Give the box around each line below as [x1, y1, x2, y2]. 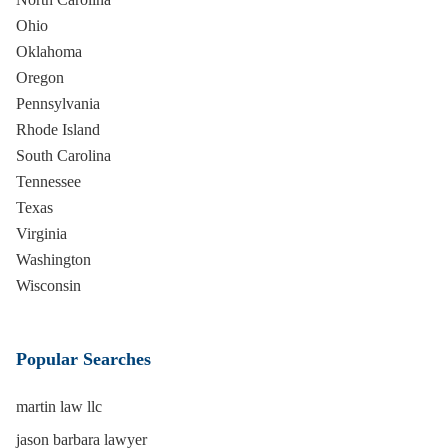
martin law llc [16, 398, 102, 415]
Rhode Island [16, 121, 100, 138]
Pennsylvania [16, 95, 100, 112]
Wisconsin [16, 277, 81, 294]
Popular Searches [16, 349, 151, 369]
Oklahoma [16, 43, 82, 60]
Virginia [16, 225, 67, 242]
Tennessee [16, 173, 81, 190]
